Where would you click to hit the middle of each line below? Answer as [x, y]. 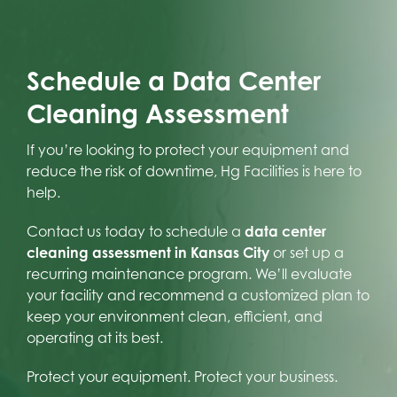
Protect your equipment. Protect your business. [182, 376]
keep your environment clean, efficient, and [174, 316]
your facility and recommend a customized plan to [198, 295]
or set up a [306, 252]
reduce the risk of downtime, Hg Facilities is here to [194, 171]
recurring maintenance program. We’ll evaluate [189, 273]
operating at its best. [94, 337]
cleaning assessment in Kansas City [148, 252]
